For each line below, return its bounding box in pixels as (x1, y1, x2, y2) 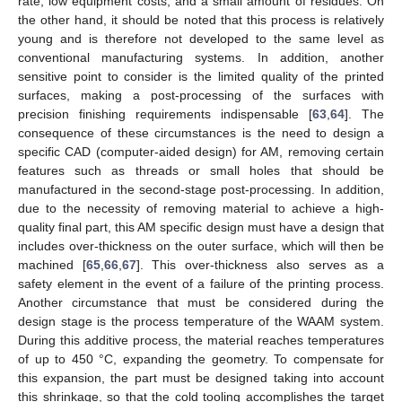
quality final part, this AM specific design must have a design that (18, 219, 384, 234)
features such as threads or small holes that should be (18, 162, 384, 178)
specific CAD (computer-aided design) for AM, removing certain (18, 144, 384, 159)
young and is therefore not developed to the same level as (18, 31, 384, 46)
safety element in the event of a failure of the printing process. (18, 275, 384, 291)
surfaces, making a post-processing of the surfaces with (18, 87, 384, 102)
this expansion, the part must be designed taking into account (18, 370, 384, 385)
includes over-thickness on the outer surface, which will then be (18, 238, 384, 253)
